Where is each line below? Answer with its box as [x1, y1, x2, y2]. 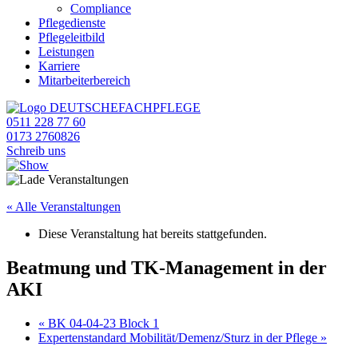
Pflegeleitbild [38, 30, 105, 44]
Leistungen [38, 45, 94, 58]
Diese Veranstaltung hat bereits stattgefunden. [38, 227, 267, 241]
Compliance [70, 2, 131, 15]
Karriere [38, 59, 80, 73]
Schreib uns [6, 144, 66, 157]
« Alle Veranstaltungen [6, 200, 121, 213]
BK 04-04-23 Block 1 [45, 316, 159, 330]
